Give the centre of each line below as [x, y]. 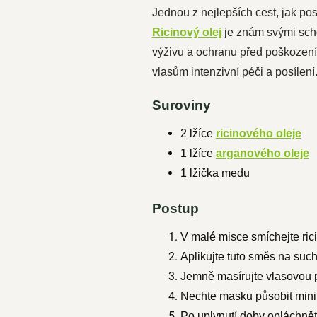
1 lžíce [198, 153]
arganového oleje [262, 153]
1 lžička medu [215, 173]
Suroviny [181, 105]
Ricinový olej [186, 32]
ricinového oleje [258, 133]
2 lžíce [198, 133]
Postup [175, 208]
